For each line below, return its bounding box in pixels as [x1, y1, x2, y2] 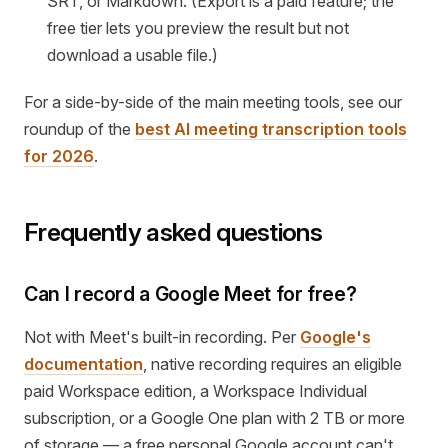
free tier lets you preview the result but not [47, 17, 350, 38]
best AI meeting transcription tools [135, 118, 407, 139]
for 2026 [24, 145, 94, 166]
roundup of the [24, 118, 135, 139]
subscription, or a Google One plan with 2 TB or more [24, 408, 405, 429]
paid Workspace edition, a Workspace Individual [24, 381, 367, 402]
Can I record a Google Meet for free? [24, 281, 357, 306]
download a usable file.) [47, 44, 219, 65]
